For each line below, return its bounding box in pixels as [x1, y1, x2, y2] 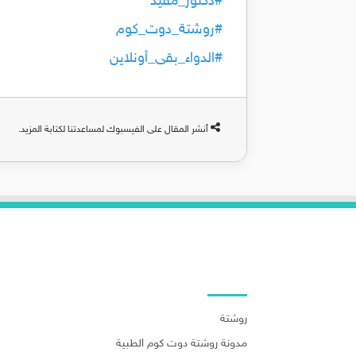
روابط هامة [195, 269, 247, 283]
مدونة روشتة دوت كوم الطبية [116, 337, 247, 350]
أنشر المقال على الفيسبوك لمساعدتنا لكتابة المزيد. [18, 123, 208, 135]
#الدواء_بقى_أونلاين [110, 49, 222, 68]
